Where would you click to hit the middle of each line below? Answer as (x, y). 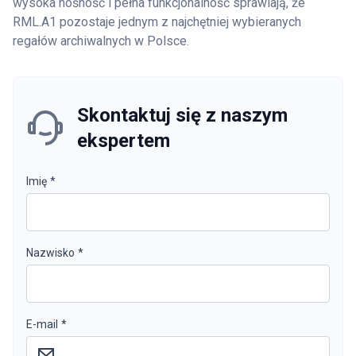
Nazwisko (50, 252)
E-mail (42, 324)
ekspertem (124, 140)
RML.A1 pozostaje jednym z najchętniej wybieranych (157, 21)
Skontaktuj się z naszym (182, 115)
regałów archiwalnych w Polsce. (101, 41)
